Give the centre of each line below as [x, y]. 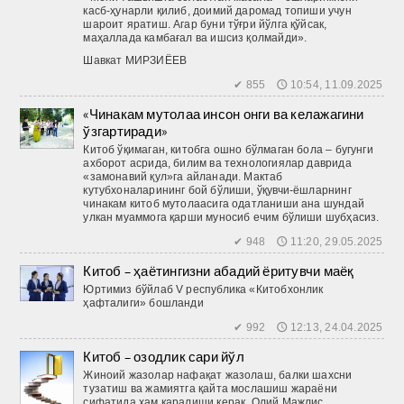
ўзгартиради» [125, 131]
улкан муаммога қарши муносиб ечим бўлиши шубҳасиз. [231, 217]
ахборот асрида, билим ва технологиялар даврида [217, 163]
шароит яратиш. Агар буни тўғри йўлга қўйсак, [205, 24]
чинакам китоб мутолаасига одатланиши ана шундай [224, 203]
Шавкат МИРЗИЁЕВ [135, 60]
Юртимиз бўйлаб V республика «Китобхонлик [203, 289]
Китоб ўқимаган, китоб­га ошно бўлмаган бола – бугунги [228, 149]
